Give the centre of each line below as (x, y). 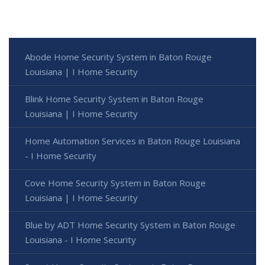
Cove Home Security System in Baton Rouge (115, 183)
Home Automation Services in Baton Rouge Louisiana (132, 141)
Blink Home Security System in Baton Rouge (114, 99)
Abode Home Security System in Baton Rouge (118, 57)
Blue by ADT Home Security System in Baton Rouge (130, 225)
